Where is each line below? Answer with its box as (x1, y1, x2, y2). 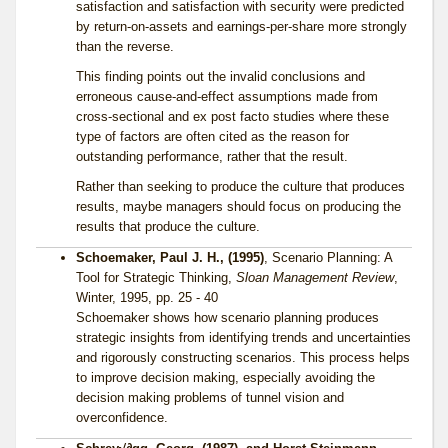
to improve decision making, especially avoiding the (76, 370, 375, 386)
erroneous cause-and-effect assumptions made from (76, 89, 378, 105)
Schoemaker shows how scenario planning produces (76, 310, 379, 326)
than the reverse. (76, 39, 174, 55)
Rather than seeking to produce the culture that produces (76, 179, 405, 195)
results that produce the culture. (76, 219, 260, 235)
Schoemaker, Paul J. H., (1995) (76, 250, 264, 266)
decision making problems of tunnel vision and (76, 390, 344, 406)
